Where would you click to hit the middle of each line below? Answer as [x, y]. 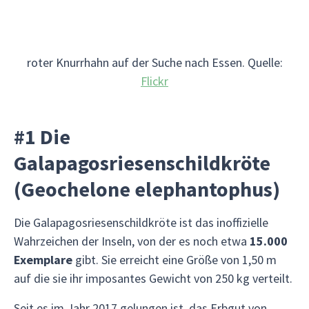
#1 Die [42, 137]
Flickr [154, 81]
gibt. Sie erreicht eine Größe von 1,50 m [175, 260]
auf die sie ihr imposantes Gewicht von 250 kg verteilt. [153, 278]
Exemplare [43, 260]
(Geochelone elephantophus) [147, 189]
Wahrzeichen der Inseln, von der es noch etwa [132, 241]
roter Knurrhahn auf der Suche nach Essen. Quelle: [154, 62]
